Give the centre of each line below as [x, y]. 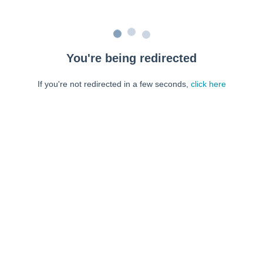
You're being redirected [131, 58]
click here [208, 84]
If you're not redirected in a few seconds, [114, 84]
